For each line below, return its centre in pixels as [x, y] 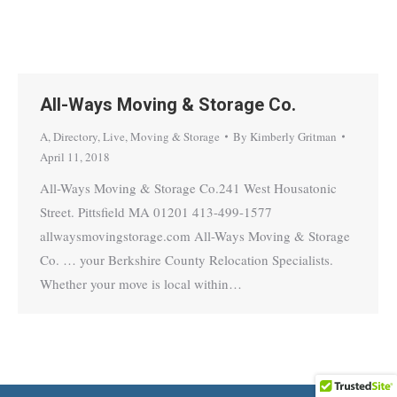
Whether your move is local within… [141, 283]
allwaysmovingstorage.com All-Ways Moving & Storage [195, 235]
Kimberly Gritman [293, 136]
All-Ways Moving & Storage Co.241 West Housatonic [188, 187]
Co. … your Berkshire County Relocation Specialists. [189, 259]
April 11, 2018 [75, 156]
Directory [75, 136]
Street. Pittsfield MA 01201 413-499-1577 [156, 211]
